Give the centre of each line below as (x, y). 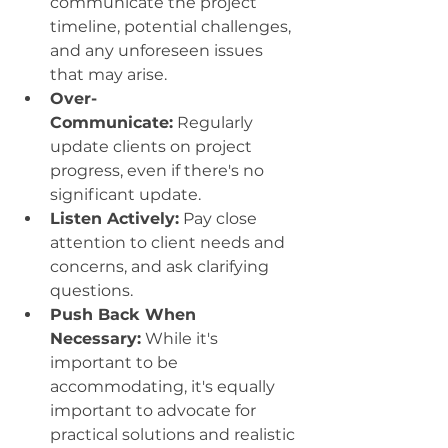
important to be (116, 362)
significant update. (125, 194)
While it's (181, 338)
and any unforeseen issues (158, 50)
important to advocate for (155, 410)
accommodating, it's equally (164, 386)
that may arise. (108, 74)
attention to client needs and (169, 242)
